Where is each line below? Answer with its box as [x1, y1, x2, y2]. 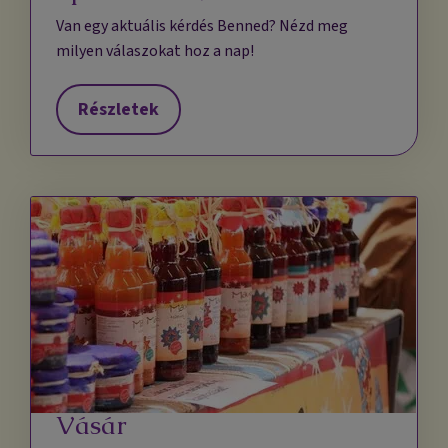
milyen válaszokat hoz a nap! [56, 40, 255, 63]
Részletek [78, 97, 160, 123]
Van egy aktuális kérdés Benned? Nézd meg [56, 15, 349, 38]
